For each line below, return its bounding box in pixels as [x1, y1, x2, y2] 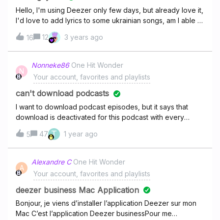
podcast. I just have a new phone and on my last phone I [16, 123, 198, 132]
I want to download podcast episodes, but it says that [16, 102, 188, 111]
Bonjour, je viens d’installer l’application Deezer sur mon [16, 199, 196, 208]
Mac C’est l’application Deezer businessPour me [16, 209, 172, 218]
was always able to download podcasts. [16, 133, 145, 142]
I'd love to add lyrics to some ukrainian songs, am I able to [16, 16, 204, 25]
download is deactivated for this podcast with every [16, 112, 184, 121]
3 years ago [64, 32, 103, 41]
